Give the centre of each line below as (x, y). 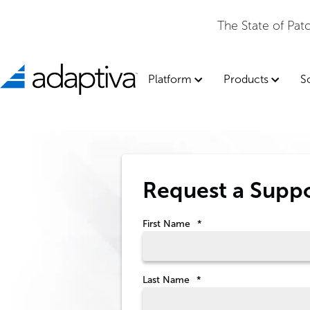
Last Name (166, 280)
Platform (170, 79)
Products (246, 79)
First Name (166, 224)
